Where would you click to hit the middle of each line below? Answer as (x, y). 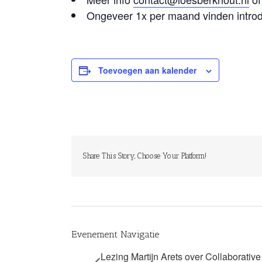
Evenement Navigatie (115, 235)
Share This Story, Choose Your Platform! (145, 156)
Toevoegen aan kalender (147, 70)
